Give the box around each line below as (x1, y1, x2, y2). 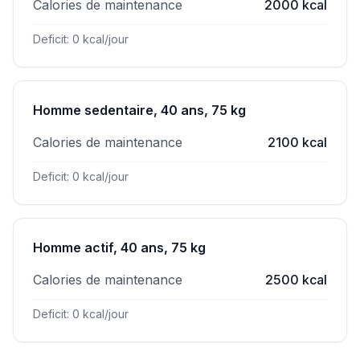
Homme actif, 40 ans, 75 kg (33, 239, 206, 256)
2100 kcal (268, 134, 327, 150)
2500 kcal (265, 272, 327, 288)
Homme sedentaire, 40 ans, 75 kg (33, 102, 246, 118)
